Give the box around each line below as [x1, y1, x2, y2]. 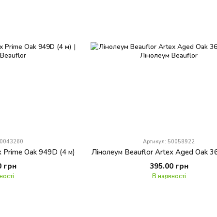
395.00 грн [149, 161, 188, 170]
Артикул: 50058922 [143, 138, 195, 144]
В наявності [152, 171, 186, 180]
